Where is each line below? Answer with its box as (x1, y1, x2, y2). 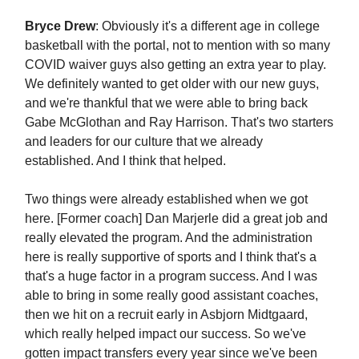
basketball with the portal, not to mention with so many (25, 38, 330, 52)
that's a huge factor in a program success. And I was (25, 268, 317, 283)
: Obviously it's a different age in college (95, 18, 320, 33)
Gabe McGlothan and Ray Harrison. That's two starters (25, 115, 333, 129)
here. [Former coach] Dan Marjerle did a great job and (25, 211, 328, 225)
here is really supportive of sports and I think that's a (25, 249, 317, 264)
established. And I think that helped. (25, 153, 226, 167)
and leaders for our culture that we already (25, 134, 263, 148)
